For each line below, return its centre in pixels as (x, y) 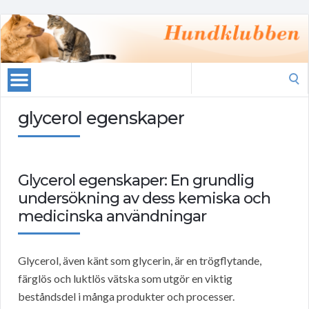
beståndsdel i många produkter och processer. (126, 297)
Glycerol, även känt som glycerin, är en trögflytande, (140, 261)
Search (206, 71)
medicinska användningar (112, 217)
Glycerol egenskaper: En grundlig (136, 181)
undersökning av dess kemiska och (144, 199)
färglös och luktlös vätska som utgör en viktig (125, 279)
